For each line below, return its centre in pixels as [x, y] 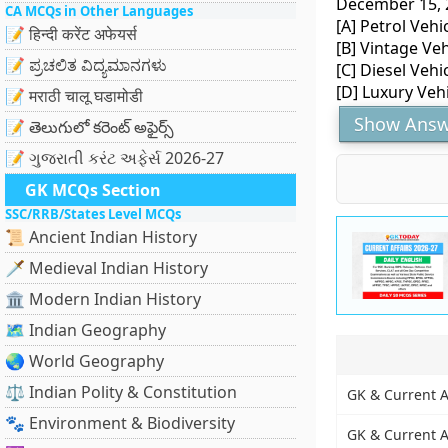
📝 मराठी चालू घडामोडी [74, 96]
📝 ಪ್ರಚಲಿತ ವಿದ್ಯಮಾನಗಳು [86, 65]
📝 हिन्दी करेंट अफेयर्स [71, 34]
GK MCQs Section [93, 190]
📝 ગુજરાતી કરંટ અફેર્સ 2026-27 [114, 158]
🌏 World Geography [84, 361]
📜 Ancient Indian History [101, 237]
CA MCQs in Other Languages [99, 11]
